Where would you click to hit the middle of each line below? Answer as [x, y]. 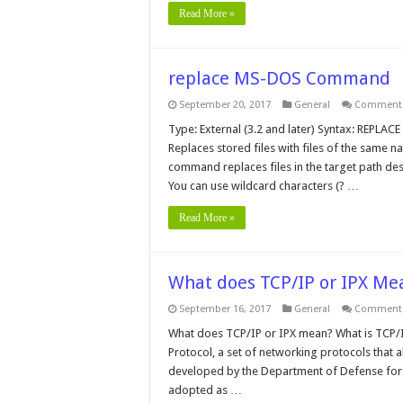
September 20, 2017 [225, 105]
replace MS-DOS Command [279, 78]
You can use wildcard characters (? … [264, 186]
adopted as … [205, 390]
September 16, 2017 [225, 309]
